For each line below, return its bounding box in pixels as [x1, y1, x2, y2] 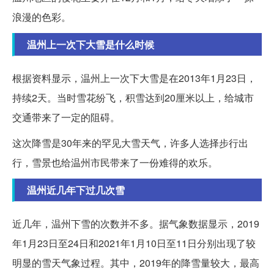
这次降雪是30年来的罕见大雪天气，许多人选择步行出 [12, 136, 248, 150]
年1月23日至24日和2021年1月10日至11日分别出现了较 [12, 236, 256, 251]
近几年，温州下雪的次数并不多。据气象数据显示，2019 [12, 217, 259, 231]
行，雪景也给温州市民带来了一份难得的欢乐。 [12, 155, 218, 170]
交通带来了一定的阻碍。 [12, 110, 120, 125]
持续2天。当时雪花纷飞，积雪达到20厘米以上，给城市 [12, 91, 254, 105]
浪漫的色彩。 [12, 10, 71, 24]
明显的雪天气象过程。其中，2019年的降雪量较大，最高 [12, 256, 259, 270]
